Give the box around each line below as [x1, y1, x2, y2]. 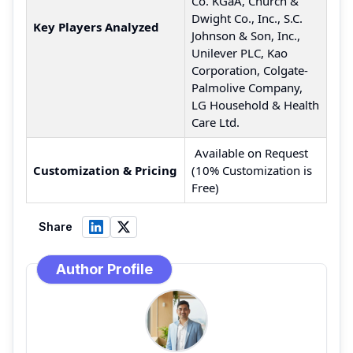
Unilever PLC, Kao [191, 44, 288, 61]
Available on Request [191, 144, 308, 161]
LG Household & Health [191, 96, 319, 113]
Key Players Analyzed [33, 18, 159, 35]
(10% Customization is [191, 162, 312, 178]
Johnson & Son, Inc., [191, 27, 300, 43]
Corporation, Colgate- [191, 61, 308, 78]
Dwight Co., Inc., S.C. [191, 9, 303, 26]
